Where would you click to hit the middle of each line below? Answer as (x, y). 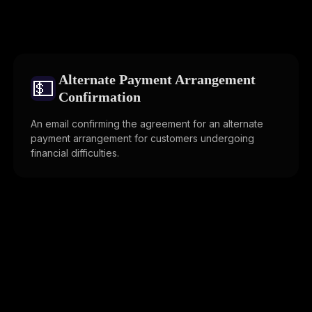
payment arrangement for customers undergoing (142, 139)
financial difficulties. (75, 153)
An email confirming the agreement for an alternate (147, 124)
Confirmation (100, 97)
